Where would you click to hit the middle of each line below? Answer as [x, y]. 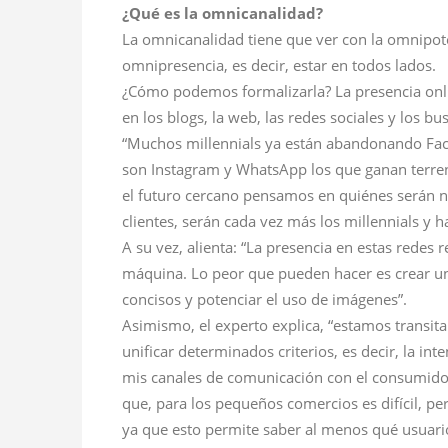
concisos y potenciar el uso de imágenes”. [264, 299]
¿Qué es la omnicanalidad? [222, 13]
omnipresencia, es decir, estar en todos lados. [279, 65]
